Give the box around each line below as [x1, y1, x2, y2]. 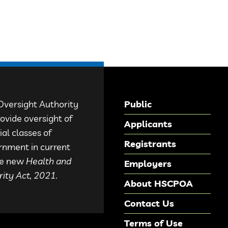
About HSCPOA [124, 178, 193, 189]
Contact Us [124, 197, 174, 209]
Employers [124, 158, 172, 169]
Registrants [124, 138, 176, 150]
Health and [26, 155, 71, 167]
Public [124, 98, 152, 110]
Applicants [124, 118, 172, 130]
